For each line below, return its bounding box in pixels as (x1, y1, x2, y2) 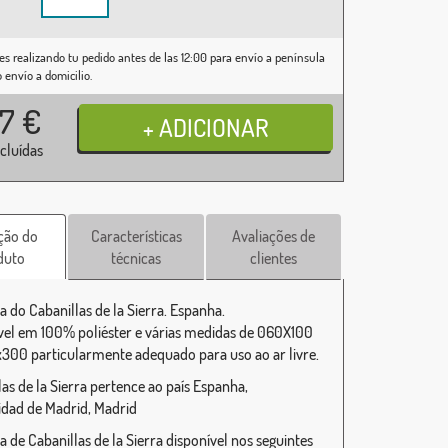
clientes (250, 248, 298, 269)
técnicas (111, 248, 162, 269)
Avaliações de (232, 226, 316, 247)
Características (90, 226, 182, 247)
